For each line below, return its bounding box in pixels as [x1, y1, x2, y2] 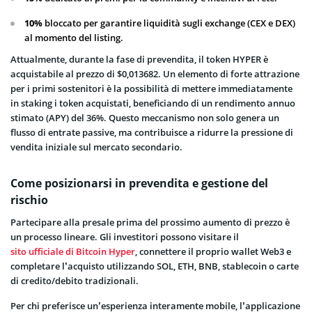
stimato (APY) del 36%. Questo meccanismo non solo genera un [10, 111, 279, 124]
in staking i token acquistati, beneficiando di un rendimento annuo [10, 96, 295, 109]
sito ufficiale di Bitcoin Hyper [10, 244, 135, 258]
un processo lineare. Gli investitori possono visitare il [10, 230, 239, 243]
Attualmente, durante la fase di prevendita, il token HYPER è [10, 52, 268, 65]
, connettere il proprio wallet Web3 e [135, 244, 291, 258]
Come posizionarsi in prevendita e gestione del [10, 175, 268, 191]
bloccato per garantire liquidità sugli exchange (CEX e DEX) [42, 16, 295, 29]
